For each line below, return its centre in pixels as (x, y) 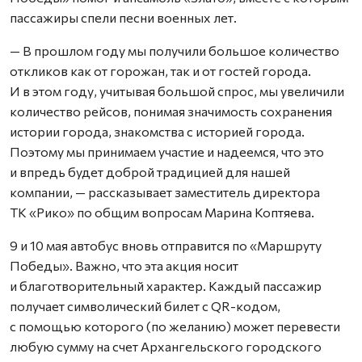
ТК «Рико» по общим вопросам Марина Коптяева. (162, 213)
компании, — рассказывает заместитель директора (165, 192)
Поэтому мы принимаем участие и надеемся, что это (167, 152)
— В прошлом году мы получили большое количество (175, 51)
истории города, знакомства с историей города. (157, 132)
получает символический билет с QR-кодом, (145, 306)
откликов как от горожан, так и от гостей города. (160, 71)
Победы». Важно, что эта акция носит (124, 266)
